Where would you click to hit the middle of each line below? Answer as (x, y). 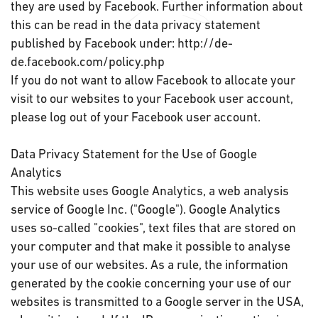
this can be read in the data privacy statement (136, 24)
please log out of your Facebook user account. (137, 117)
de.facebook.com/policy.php (88, 61)
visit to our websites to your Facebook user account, (152, 98)
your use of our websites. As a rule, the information (149, 264)
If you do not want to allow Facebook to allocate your (153, 80)
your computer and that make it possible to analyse (150, 246)
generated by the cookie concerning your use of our (151, 283)
